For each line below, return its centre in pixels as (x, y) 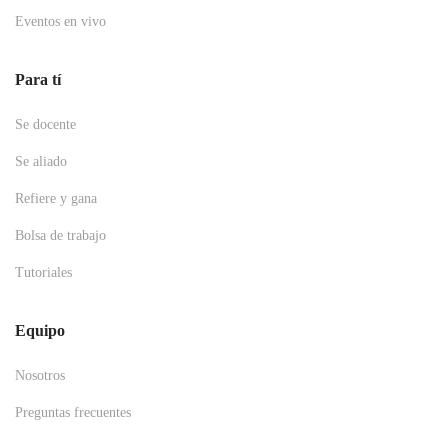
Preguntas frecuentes (73, 412)
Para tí (38, 79)
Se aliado (41, 161)
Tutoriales (43, 272)
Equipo (40, 330)
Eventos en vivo (60, 21)
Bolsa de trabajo (60, 235)
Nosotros (40, 375)
